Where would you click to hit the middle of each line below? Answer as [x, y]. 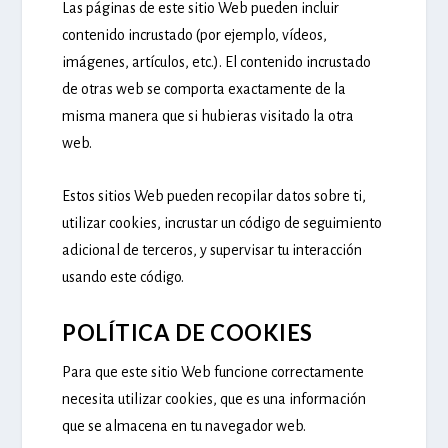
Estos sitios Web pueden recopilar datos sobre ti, [214, 195]
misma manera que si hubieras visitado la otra [208, 116]
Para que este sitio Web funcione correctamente [213, 372]
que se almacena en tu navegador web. [184, 426]
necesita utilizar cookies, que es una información [214, 399]
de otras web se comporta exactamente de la [204, 89]
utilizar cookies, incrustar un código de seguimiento [222, 222]
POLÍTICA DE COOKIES [187, 333]
